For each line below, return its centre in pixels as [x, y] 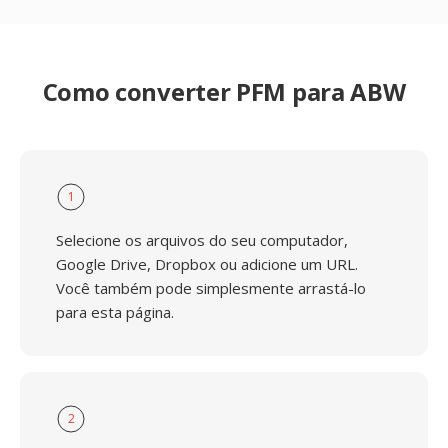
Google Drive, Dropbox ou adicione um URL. [207, 264]
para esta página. [115, 312]
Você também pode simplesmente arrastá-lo [211, 288]
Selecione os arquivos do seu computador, [202, 240]
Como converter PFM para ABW [224, 91]
